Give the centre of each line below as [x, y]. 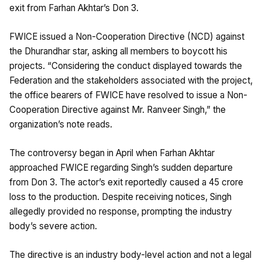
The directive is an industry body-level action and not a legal [130, 254]
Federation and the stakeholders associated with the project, [131, 80]
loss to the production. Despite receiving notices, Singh [120, 196]
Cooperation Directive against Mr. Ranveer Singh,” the [118, 109]
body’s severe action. [53, 226]
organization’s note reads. [61, 124]
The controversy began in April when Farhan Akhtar [112, 153]
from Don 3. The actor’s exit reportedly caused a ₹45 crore [126, 182]
